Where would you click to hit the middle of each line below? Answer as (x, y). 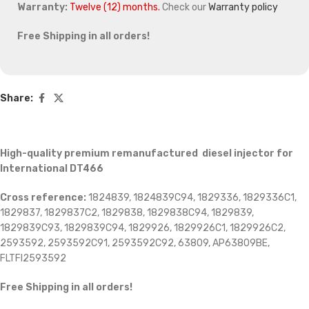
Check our (184, 8)
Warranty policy (243, 8)
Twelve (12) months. (115, 8)
